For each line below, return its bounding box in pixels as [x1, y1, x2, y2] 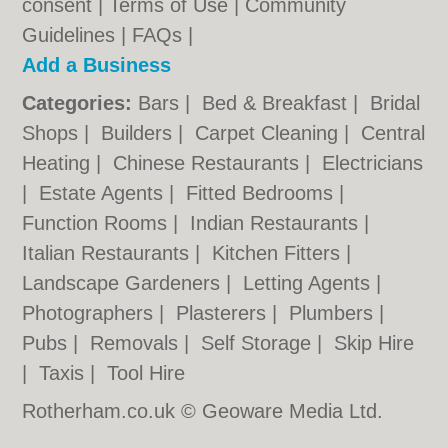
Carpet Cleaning [195, 122, 345, 144]
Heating [22, 152, 97, 174]
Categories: [22, 92, 133, 114]
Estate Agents [39, 182, 170, 204]
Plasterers [176, 302, 273, 324]
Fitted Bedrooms [186, 182, 340, 204]
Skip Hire [334, 332, 415, 354]
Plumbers [289, 302, 380, 324]
